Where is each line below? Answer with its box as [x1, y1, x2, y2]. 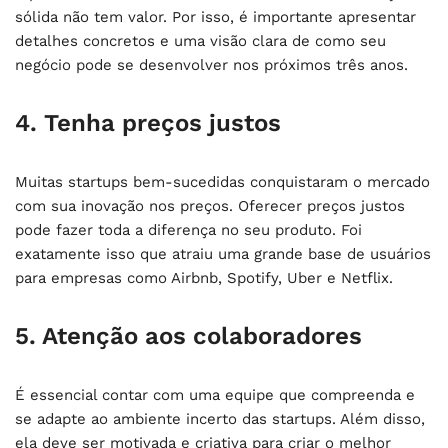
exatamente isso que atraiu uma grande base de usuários [15, 244, 431, 263]
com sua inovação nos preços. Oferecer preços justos [15, 196, 405, 215]
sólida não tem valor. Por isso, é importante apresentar [15, 7, 416, 26]
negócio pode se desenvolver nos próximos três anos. [15, 55, 408, 74]
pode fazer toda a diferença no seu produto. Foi [15, 220, 362, 239]
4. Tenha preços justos [15, 108, 281, 137]
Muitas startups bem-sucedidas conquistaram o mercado [15, 172, 430, 191]
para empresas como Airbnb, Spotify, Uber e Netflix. [15, 268, 393, 287]
